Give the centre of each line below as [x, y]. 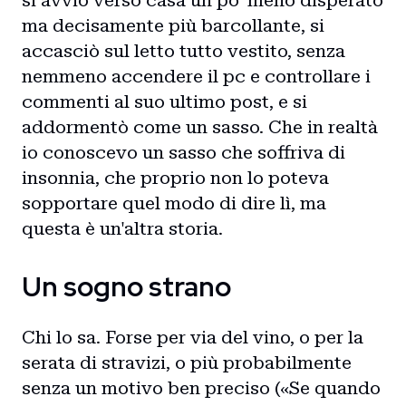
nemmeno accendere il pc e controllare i [196, 76]
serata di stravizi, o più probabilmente [187, 362]
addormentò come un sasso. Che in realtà [200, 127]
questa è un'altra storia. [122, 228]
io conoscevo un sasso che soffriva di [184, 152]
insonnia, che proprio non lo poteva [175, 178]
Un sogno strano [126, 286]
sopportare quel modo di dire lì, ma [174, 203]
